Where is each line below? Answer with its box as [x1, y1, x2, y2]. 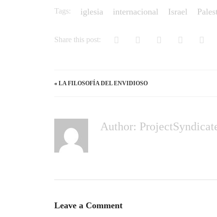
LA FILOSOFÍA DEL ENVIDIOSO [59, 80, 148, 87]
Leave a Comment [54, 201, 123, 210]
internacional [113, 7, 158, 16]
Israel [168, 7, 187, 16]
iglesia [80, 7, 103, 16]
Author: [100, 120, 139, 133]
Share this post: [54, 35, 101, 44]
